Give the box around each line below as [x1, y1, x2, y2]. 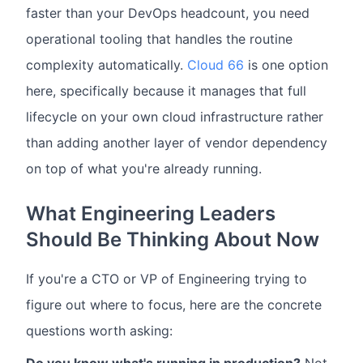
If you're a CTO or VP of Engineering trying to [26, 271, 307, 287]
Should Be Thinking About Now [26, 228, 319, 251]
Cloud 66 [187, 57, 244, 73]
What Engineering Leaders [26, 202, 275, 225]
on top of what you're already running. [26, 160, 262, 177]
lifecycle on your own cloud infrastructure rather [26, 109, 323, 125]
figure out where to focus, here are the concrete [26, 297, 322, 313]
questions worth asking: [26, 322, 173, 339]
